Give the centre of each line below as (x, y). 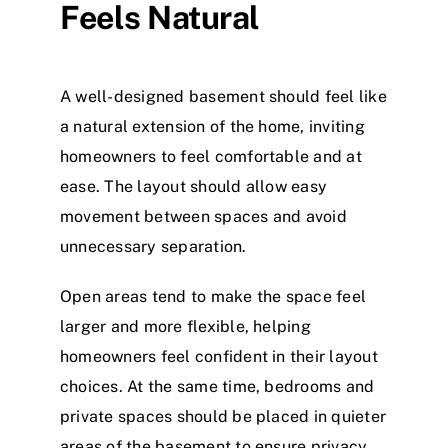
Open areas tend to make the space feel (213, 297)
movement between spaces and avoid (203, 217)
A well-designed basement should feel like (223, 97)
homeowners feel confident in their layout (219, 357)
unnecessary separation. (153, 247)
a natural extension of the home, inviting (212, 127)
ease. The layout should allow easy (194, 187)
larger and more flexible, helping (185, 327)
